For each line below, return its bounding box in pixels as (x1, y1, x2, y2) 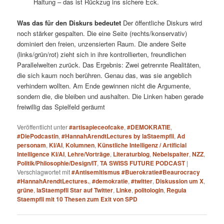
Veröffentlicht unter (17, 122, 68, 131)
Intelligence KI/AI (17, 149, 65, 159)
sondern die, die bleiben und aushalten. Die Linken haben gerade (17, 91, 204, 101)
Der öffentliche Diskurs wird (121, 18, 202, 28)
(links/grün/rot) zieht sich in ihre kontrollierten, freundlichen (17, 49, 186, 59)
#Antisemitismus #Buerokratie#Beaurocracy (71, 167, 200, 177)
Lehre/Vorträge (67, 149, 110, 159)
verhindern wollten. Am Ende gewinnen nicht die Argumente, (17, 81, 191, 91)
